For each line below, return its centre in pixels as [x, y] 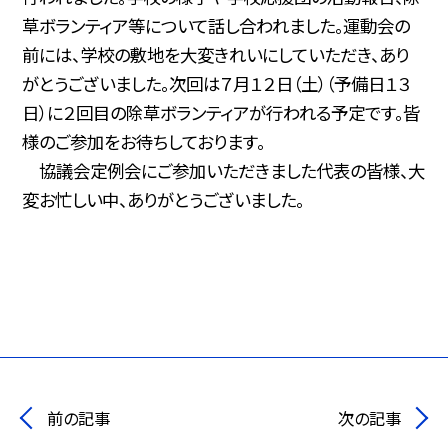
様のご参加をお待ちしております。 [144, 142]
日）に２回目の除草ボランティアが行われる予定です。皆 [221, 113]
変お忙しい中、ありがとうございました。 [163, 200]
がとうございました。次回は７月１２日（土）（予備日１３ [217, 84]
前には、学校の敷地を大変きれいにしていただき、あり [216, 55]
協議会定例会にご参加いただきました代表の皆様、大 [224, 171]
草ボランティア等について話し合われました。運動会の [216, 26]
